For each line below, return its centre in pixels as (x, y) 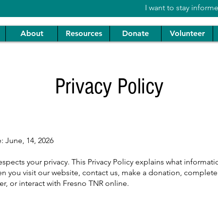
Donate (136, 33)
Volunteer (187, 33)
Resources (84, 33)
